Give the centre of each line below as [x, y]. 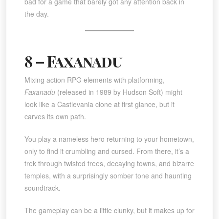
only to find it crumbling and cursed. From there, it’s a [107, 151]
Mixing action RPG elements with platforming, [94, 80]
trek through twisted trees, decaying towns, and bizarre [109, 164]
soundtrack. [42, 188]
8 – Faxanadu [73, 61]
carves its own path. [55, 117]
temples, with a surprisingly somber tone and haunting [108, 176]
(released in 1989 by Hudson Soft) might [119, 92]
